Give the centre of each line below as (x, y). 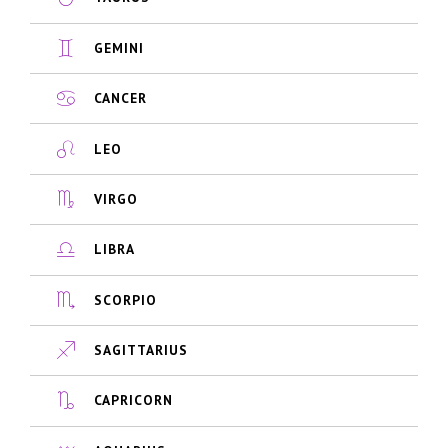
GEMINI (118, 47)
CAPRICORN (133, 400)
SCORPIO (125, 299)
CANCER (120, 98)
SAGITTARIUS (140, 350)
